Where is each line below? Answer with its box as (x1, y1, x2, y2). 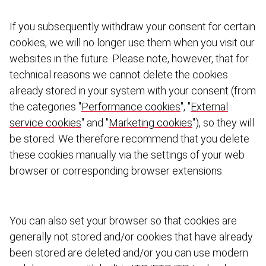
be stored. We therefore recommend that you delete (9, 132, 249, 145)
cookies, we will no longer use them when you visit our (9, 36, 255, 49)
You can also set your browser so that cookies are (9, 214, 237, 227)
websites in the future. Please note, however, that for (9, 52, 249, 65)
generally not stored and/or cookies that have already (9, 230, 253, 243)
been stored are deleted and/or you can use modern (9, 246, 248, 259)
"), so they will (192, 116, 254, 129)
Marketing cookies (109, 116, 192, 129)
